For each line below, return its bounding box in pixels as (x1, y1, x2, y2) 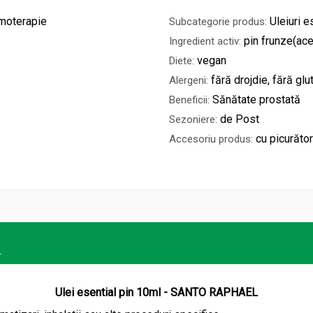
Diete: (169, 54, 194, 68)
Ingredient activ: (169, 35, 241, 48)
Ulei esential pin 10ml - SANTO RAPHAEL (55, 286, 258, 300)
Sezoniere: (169, 113, 217, 126)
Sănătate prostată (212, 93, 300, 107)
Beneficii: (169, 94, 210, 107)
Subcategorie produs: (169, 15, 267, 29)
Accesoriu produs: (169, 133, 253, 146)
